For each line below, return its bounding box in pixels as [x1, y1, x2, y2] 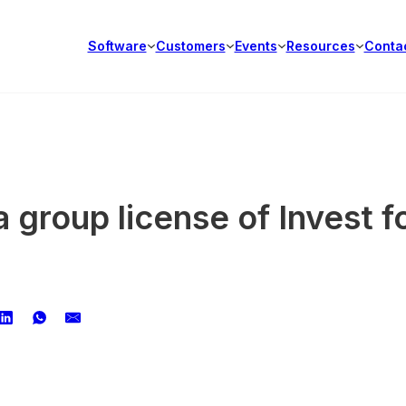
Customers [155, 38, 226, 53]
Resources [285, 38, 355, 53]
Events [234, 38, 277, 53]
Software [87, 38, 147, 53]
